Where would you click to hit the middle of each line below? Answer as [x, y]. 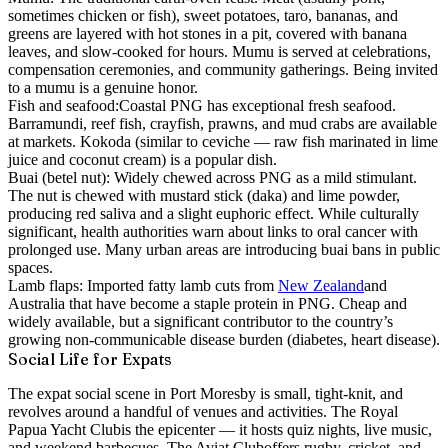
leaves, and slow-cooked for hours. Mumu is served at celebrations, [219, 51]
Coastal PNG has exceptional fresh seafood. [257, 105]
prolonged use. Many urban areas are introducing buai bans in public [224, 249]
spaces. [30, 267]
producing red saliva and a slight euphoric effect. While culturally [213, 213]
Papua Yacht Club [64, 429]
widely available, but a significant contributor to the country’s [200, 321]
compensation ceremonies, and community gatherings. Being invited [223, 69]
